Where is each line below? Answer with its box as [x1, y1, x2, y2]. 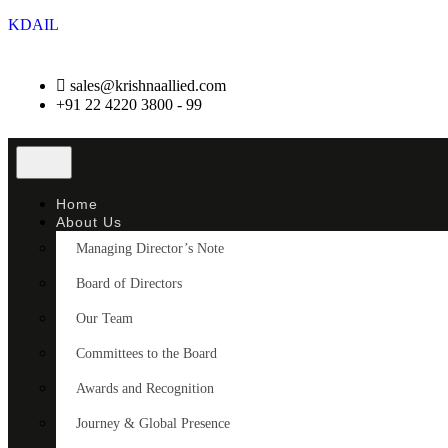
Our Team [76, 311, 133, 326]
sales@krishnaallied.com [70, 77, 226, 94]
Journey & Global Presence [76, 416, 230, 431]
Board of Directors [76, 276, 182, 291]
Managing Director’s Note [76, 241, 224, 256]
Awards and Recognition [76, 381, 214, 396]
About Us [56, 214, 122, 230]
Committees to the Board [76, 346, 217, 361]
